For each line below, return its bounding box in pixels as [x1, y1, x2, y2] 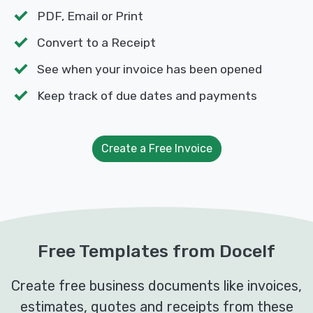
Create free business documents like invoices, [11, 277, 302, 295]
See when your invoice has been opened [37, 62, 262, 77]
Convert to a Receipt [37, 36, 156, 50]
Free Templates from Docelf [38, 240, 275, 262]
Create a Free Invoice [101, 142, 212, 156]
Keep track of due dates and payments [37, 89, 257, 103]
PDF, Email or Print [37, 9, 143, 24]
